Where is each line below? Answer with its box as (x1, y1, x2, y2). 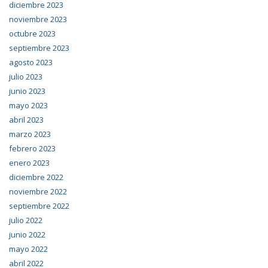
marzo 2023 (9, 129, 51, 140)
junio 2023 (9, 86, 45, 97)
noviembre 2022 (9, 186, 67, 197)
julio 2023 (9, 71, 42, 83)
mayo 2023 (9, 100, 48, 111)
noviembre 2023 (9, 14, 67, 25)
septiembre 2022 (9, 200, 69, 212)
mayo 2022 (9, 243, 48, 255)
